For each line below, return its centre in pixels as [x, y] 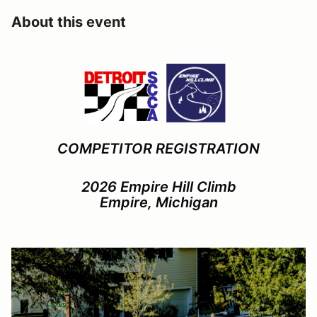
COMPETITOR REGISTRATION [158, 148]
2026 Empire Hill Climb [158, 186]
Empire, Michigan [158, 202]
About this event [69, 22]
